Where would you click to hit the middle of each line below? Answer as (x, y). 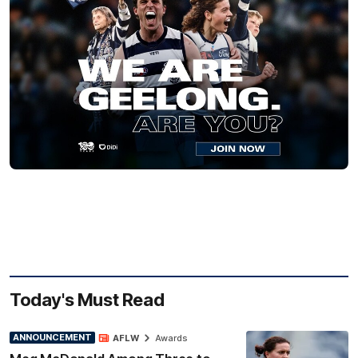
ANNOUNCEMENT (52, 338)
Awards (171, 338)
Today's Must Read (87, 299)
